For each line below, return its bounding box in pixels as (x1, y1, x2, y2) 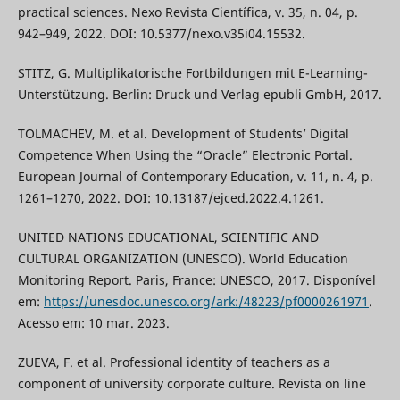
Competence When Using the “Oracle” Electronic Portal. (17, 146, 353, 164)
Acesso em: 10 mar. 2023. (17, 314, 170, 332)
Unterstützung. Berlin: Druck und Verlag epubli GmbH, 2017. (17, 86, 382, 104)
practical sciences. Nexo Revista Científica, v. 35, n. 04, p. (17, 4, 358, 21)
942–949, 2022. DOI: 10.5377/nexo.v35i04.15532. (17, 25, 305, 43)
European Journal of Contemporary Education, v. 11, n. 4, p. (17, 168, 373, 186)
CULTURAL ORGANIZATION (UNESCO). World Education (17, 250, 348, 268)
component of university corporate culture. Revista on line (17, 375, 366, 393)
